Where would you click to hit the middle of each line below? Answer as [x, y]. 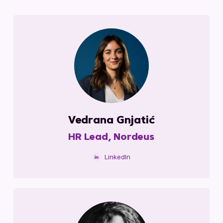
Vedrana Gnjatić [111, 121]
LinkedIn [117, 157]
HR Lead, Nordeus [111, 138]
